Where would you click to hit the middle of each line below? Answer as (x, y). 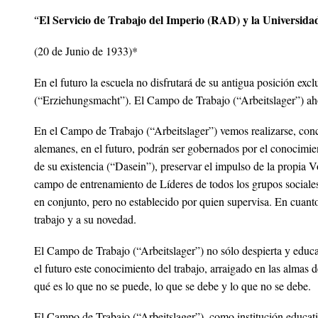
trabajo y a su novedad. (85, 219)
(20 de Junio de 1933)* (86, 51)
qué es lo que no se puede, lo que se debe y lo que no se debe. (172, 285)
